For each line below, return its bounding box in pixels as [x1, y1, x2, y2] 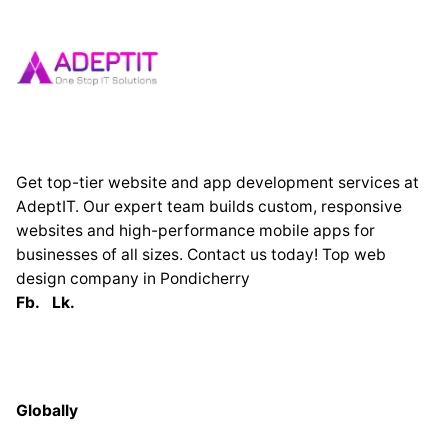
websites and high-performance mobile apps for [16, 221, 375, 241]
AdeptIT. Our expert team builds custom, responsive [16, 197, 402, 217]
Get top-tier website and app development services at [16, 173, 419, 193]
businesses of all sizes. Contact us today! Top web [16, 245, 386, 265]
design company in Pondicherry [16, 269, 250, 289]
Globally [16, 400, 78, 420]
